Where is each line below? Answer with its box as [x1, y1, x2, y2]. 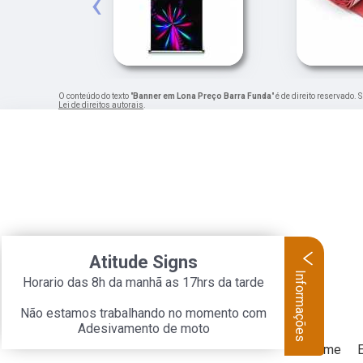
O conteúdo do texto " [58, 91, 133, 100]
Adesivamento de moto [77, 321, 210, 336]
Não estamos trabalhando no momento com [20, 305, 267, 321]
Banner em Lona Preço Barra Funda [133, 91, 271, 100]
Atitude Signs [89, 252, 198, 272]
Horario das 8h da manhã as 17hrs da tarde [23, 275, 264, 290]
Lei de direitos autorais [58, 100, 143, 109]
